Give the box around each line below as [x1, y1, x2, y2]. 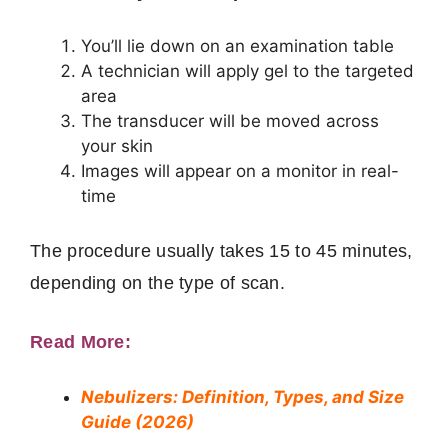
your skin [81, 136, 153, 157]
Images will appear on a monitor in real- [81, 161, 399, 182]
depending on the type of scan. [30, 272, 286, 293]
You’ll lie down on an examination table [81, 36, 394, 57]
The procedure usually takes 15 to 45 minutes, [30, 240, 413, 261]
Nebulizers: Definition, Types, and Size [81, 386, 404, 407]
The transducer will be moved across [81, 111, 379, 132]
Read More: [30, 331, 131, 352]
